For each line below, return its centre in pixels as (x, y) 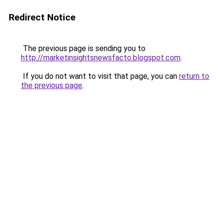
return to (194, 76)
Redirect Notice (42, 17)
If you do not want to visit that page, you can (100, 76)
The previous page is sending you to (83, 48)
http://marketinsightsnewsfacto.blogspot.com (101, 58)
